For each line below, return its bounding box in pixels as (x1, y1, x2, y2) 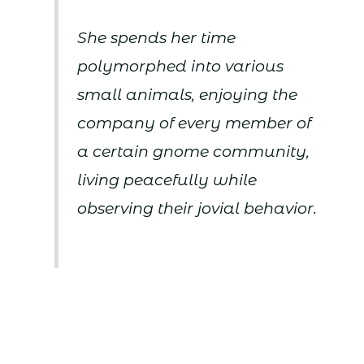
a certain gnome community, (77, 141, 310, 161)
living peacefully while (77, 170, 258, 189)
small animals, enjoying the (77, 84, 298, 104)
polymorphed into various (77, 56, 284, 76)
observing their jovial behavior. (77, 198, 318, 218)
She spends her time (77, 28, 236, 47)
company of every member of (77, 113, 312, 132)
